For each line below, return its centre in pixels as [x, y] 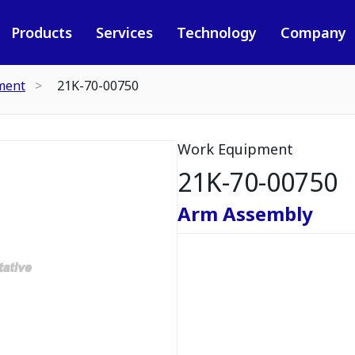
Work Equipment [235, 149]
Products [41, 32]
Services [124, 32]
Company [313, 32]
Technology [216, 32]
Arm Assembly [245, 214]
